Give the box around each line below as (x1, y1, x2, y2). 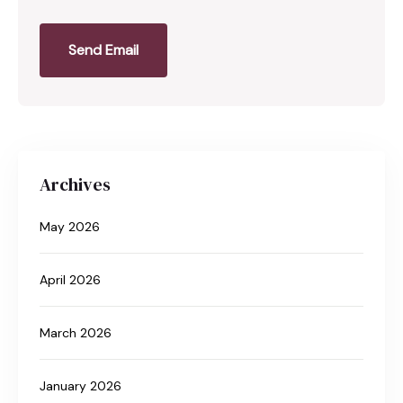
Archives (40, 171, 111, 197)
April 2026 (40, 271, 101, 288)
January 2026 (40, 377, 121, 394)
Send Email (68, 40, 139, 59)
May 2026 (40, 218, 100, 235)
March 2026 (40, 324, 112, 341)
